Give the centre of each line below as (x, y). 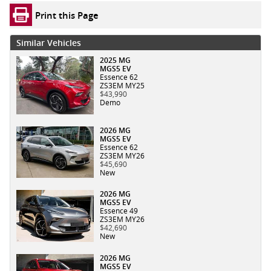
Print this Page (67, 15)
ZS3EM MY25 (122, 86)
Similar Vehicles (49, 43)
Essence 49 (119, 211)
